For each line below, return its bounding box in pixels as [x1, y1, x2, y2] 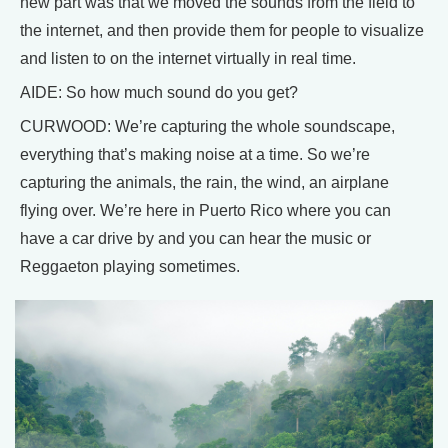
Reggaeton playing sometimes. [20, 258, 240, 276]
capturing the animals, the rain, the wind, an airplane [20, 174, 389, 192]
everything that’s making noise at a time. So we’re [20, 146, 370, 164]
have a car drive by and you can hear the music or [20, 230, 371, 248]
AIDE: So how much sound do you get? [20, 84, 298, 102]
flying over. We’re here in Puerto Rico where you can [20, 202, 391, 220]
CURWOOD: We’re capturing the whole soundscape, [20, 118, 395, 136]
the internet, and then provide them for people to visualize [20, 22, 424, 40]
